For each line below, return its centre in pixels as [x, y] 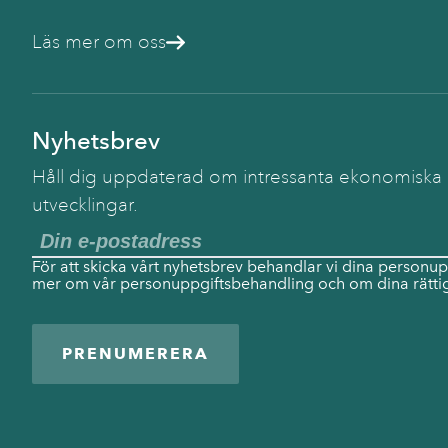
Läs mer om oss [99, 42]
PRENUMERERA [135, 353]
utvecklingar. [85, 205]
